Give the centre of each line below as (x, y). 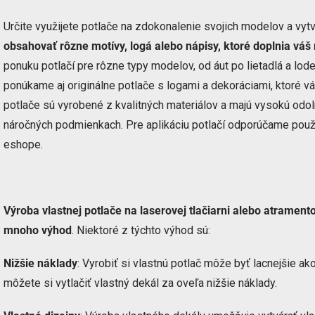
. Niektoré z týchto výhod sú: (141, 230)
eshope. (23, 144)
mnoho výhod (38, 230)
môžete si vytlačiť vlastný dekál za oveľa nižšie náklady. (140, 283)
